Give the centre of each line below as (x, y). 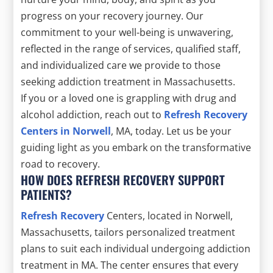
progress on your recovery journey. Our (112, 16)
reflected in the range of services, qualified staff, (131, 48)
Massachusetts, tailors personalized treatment (128, 232)
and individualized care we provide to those (121, 65)
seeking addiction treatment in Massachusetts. (128, 81)
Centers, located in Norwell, (169, 215)
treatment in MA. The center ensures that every (130, 265)
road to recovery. (61, 164)
